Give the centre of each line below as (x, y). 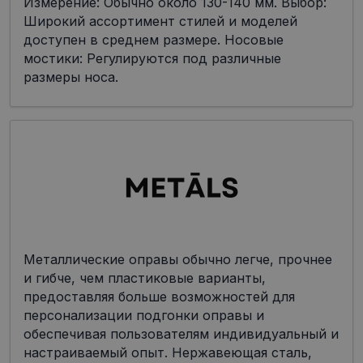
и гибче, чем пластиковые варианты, (145, 278)
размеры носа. (71, 77)
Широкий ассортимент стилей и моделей (160, 21)
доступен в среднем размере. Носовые (154, 40)
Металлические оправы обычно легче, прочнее (178, 260)
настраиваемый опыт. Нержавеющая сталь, (168, 353)
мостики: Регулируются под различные (152, 59)
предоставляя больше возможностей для (159, 297)
